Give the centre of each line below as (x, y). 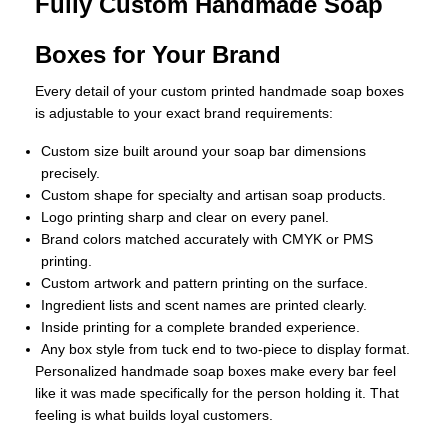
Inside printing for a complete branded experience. (200, 327)
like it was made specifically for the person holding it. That (217, 393)
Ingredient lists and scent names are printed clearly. (204, 305)
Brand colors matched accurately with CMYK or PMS (207, 239)
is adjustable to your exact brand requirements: (184, 113)
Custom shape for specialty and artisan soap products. (213, 195)
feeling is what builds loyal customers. (154, 415)
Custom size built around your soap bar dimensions (203, 151)
